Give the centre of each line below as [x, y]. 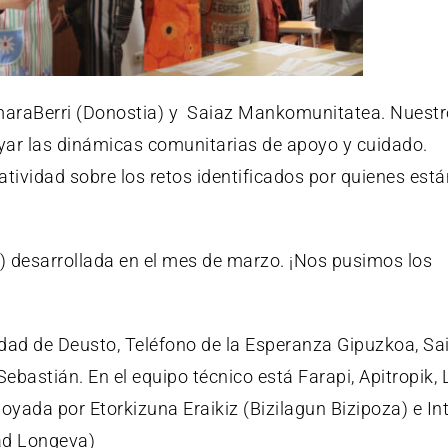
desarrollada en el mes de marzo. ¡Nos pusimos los [219, 260]
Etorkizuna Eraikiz [164, 408]
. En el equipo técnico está [188, 376]
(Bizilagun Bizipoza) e [332, 408]
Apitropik [396, 376]
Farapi [324, 376]
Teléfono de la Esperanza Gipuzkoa [269, 344]
